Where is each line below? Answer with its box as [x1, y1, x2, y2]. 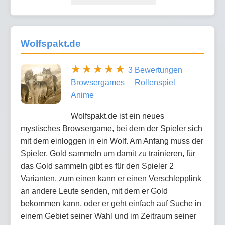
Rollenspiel [135, 78, 175, 87]
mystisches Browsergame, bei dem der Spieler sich [21, 124, 202, 133]
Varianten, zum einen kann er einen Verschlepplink [21, 174, 201, 183]
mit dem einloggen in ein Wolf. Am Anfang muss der [21, 136, 203, 145]
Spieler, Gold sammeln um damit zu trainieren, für [21, 149, 195, 158]
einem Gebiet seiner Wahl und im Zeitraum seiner [21, 211, 196, 220]
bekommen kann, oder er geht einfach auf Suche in [21, 199, 201, 208]
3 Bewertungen [128, 65, 182, 74]
